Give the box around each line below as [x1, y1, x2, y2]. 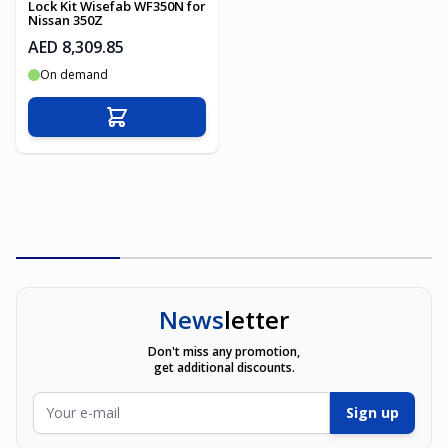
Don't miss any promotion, [148, 343, 300, 360]
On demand [40, 66, 108, 83]
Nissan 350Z [28, 11, 103, 29]
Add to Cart [115, 115, 199, 135]
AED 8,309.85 [28, 36, 124, 58]
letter [224, 303, 289, 336]
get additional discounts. [153, 359, 295, 376]
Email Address [222, 392, 321, 412]
